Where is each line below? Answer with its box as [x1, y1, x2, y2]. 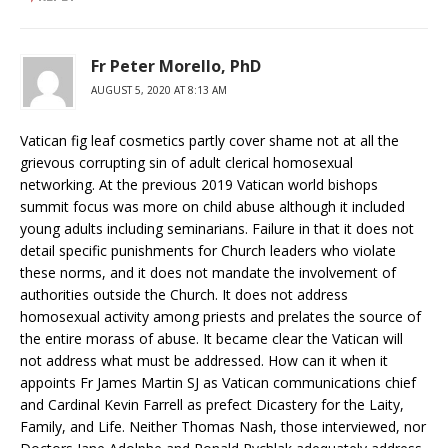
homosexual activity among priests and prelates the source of [20, 307, 421, 327]
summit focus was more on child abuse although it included [20, 197, 405, 217]
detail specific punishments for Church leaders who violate [20, 241, 396, 261]
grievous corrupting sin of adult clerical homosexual [20, 153, 353, 173]
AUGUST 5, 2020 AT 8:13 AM [91, 83, 227, 98]
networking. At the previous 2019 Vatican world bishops [20, 175, 378, 195]
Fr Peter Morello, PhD [91, 55, 261, 78]
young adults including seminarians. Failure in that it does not [20, 219, 414, 239]
